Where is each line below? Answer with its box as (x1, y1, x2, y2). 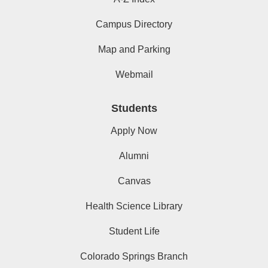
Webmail (115, 69, 153, 80)
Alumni (119, 151, 149, 162)
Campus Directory (96, 19, 172, 30)
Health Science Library (86, 201, 182, 212)
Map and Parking (98, 44, 170, 55)
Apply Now (111, 126, 157, 136)
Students (111, 102, 157, 115)
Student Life (108, 226, 160, 237)
